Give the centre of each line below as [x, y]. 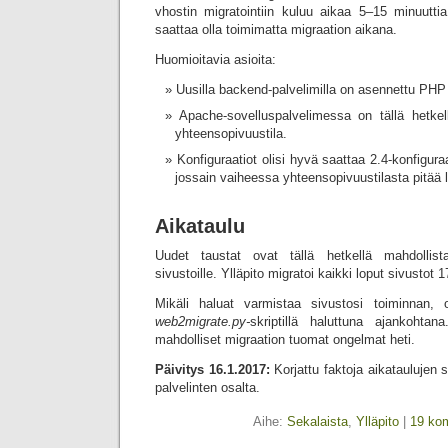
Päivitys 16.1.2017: [212, 369]
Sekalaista [317, 421]
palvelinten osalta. [207, 387]
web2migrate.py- [202, 321]
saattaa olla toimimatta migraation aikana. [276, 29]
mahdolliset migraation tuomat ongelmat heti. [285, 339]
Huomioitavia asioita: [215, 59]
